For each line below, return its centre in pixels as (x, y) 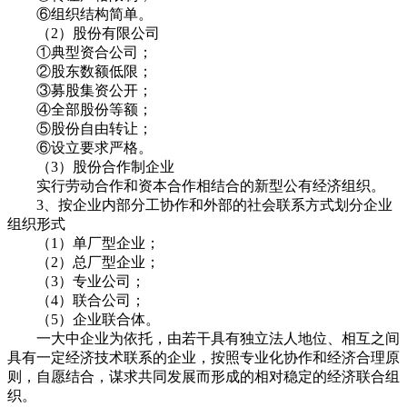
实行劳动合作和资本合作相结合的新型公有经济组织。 (196, 185)
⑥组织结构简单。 (80, 14)
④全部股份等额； (80, 109)
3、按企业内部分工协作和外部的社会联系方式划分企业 (200, 204)
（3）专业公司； (76, 281)
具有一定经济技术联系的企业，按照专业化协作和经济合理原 (203, 357)
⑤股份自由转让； (80, 128)
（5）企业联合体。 (84, 319)
